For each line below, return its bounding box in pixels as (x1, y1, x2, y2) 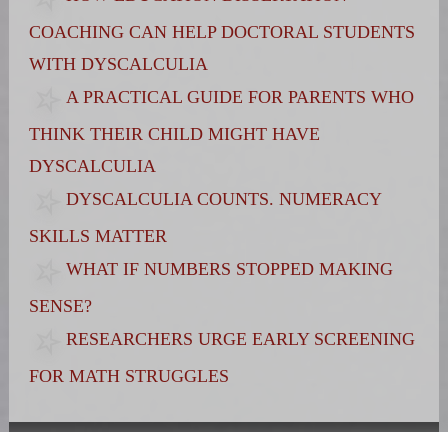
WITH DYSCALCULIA (28, 54, 208, 75)
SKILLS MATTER (28, 226, 167, 247)
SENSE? (28, 296, 92, 317)
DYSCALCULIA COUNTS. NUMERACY (65, 189, 381, 210)
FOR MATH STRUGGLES (28, 366, 229, 387)
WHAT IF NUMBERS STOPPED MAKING (65, 259, 393, 280)
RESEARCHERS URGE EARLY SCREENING (65, 329, 415, 350)
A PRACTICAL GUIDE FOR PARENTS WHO (65, 87, 414, 108)
